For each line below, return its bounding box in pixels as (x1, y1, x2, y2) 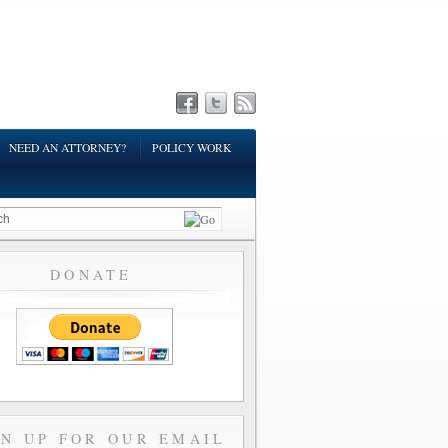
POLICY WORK (152, 140, 231, 155)
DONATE (49, 265, 143, 284)
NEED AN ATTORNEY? (9, 140, 126, 155)
